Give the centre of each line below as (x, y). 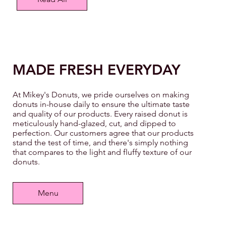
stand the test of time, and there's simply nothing (100, 142)
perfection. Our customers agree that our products (103, 133)
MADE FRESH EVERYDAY (97, 69)
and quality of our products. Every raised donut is (100, 114)
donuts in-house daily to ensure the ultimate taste (101, 104)
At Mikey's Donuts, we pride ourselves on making (101, 94)
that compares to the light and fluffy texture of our (102, 152)
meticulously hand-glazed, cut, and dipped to (94, 123)
